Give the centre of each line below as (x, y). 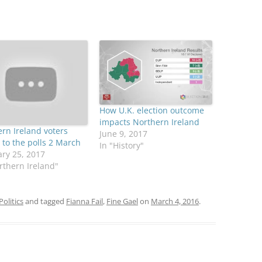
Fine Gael (122, 201)
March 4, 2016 (175, 201)
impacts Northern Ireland (149, 122)
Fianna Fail (85, 201)
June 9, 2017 (123, 134)
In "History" (121, 146)
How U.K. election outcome (151, 111)
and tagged (45, 201)
